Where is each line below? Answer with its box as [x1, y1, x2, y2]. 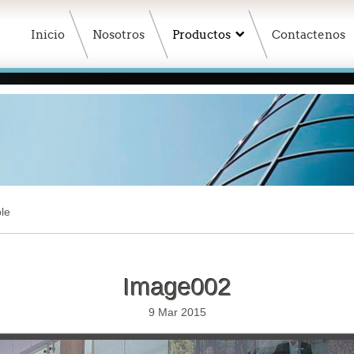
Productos [172, 27, 231, 42]
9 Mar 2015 [148, 306, 206, 319]
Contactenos [272, 27, 345, 42]
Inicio [31, 27, 65, 42]
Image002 [122, 273, 232, 302]
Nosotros [92, 27, 145, 42]
